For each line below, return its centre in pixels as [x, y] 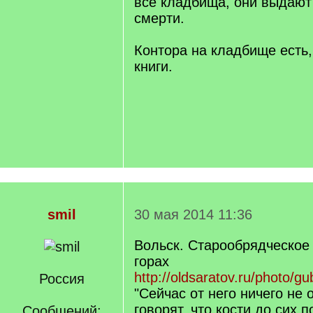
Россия [61, 279]
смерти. [159, 18]
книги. [153, 66]
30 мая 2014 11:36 [193, 214]
